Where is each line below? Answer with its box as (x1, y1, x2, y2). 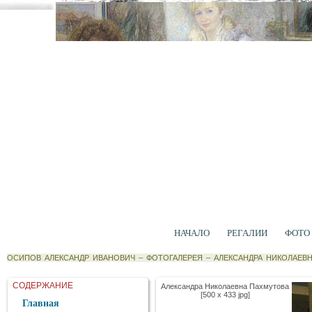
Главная (22, 298, 59, 309)
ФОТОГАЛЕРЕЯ (146, 253, 203, 262)
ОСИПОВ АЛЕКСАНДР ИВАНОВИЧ (7, 253, 135, 262)
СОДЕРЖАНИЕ (13, 281, 73, 290)
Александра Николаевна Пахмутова (161, 282, 289, 290)
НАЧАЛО (173, 228, 210, 238)
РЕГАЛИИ (226, 228, 267, 238)
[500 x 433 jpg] (200, 290, 250, 299)
